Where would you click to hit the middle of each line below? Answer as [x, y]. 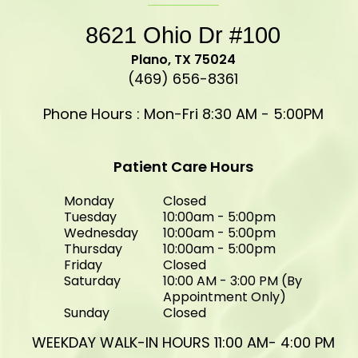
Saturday [92, 280]
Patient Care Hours [184, 166]
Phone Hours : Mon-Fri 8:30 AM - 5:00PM [184, 113]
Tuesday [90, 217]
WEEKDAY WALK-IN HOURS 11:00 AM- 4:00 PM [184, 342]
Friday [83, 265]
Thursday [93, 249]
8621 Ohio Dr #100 [183, 35]
